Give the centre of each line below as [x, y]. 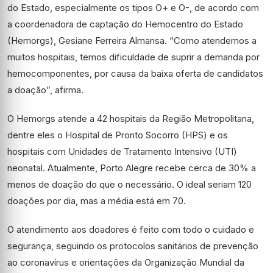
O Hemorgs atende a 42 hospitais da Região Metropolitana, [131, 119]
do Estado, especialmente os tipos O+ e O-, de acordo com [133, 8]
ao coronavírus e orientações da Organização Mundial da [126, 262]
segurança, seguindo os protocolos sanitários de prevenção [133, 246]
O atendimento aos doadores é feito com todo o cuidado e [131, 229]
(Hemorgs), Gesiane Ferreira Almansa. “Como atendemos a [132, 41]
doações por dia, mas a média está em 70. [97, 201]
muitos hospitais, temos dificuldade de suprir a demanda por [133, 57]
